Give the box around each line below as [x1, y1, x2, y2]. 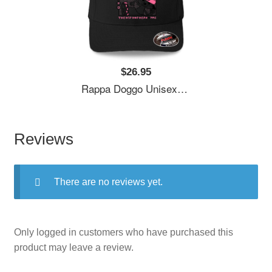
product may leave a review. [13, 242, 134, 253]
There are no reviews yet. [53, 177, 163, 188]
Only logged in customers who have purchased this [13, 227, 233, 238]
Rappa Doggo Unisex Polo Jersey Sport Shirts [81, 81, 178, 97]
